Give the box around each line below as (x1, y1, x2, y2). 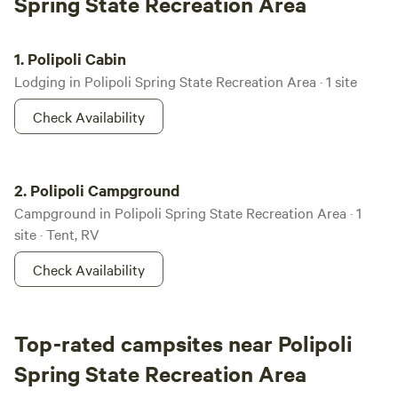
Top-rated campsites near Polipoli (14, 329, 352, 357)
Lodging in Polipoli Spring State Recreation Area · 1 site (14, 71, 357, 91)
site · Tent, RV (14, 224, 99, 243)
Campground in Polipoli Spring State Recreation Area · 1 (14, 203, 362, 222)
